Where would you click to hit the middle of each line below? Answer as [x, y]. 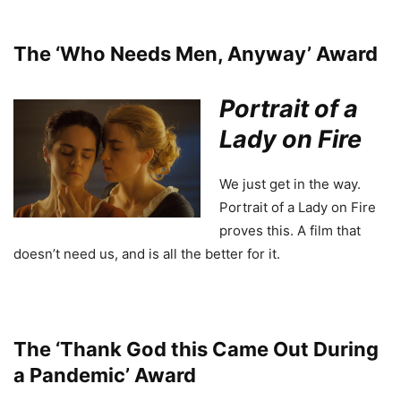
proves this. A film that [290, 231]
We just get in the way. [290, 184]
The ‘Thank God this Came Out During [196, 350]
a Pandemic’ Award [105, 375]
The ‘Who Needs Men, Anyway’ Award [196, 54]
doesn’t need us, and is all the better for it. [147, 254]
